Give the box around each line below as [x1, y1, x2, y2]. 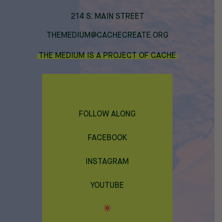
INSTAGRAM [85, 158, 129, 166]
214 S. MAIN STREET [70, 12, 144, 21]
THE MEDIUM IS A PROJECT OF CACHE [39, 52, 176, 60]
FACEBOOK [87, 134, 127, 142]
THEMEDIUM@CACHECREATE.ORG [46, 31, 168, 40]
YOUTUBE [90, 181, 124, 190]
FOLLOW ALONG [78, 110, 136, 118]
